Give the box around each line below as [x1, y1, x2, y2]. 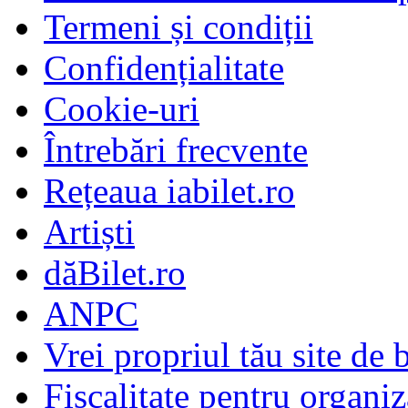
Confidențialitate [44, 48, 284, 88]
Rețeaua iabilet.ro [44, 171, 295, 211]
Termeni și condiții [44, 7, 313, 47]
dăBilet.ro [44, 253, 186, 293]
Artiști [44, 212, 135, 252]
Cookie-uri [44, 89, 199, 129]
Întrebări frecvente [44, 130, 308, 170]
